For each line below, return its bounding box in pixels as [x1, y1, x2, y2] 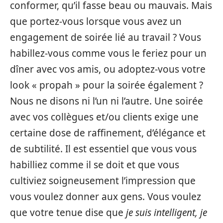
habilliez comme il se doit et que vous [10, 158, 179, 171]
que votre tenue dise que [10, 206, 126, 219]
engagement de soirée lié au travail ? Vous [10, 30, 201, 44]
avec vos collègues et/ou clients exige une [10, 110, 199, 123]
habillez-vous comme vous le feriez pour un [10, 46, 207, 60]
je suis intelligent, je [126, 206, 207, 219]
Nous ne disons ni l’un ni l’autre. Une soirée [10, 94, 203, 108]
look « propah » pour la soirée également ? [10, 78, 203, 92]
